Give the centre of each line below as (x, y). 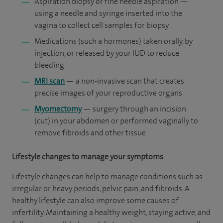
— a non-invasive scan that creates (124, 81)
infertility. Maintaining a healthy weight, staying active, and (111, 212)
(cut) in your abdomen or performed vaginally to (116, 121)
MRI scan (50, 81)
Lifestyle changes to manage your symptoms (88, 157)
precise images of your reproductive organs (108, 93)
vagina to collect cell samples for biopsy (102, 25)
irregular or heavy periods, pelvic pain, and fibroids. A (101, 188)
